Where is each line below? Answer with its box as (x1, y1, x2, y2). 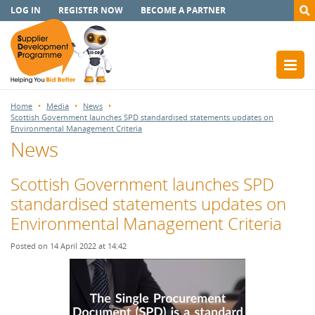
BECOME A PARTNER (141, 4, 226, 16)
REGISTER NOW (58, 4, 123, 16)
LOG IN (11, 4, 41, 16)
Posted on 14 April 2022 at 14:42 (11, 240, 127, 251)
